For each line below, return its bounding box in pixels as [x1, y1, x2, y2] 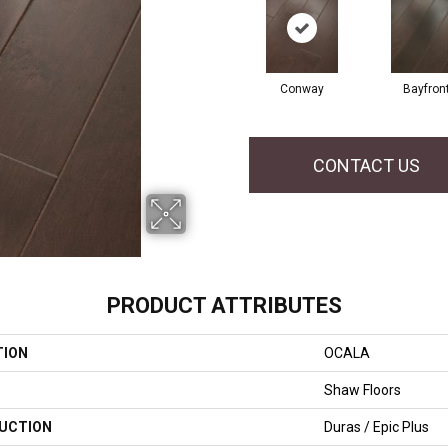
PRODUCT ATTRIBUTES [106, 293, 342, 319]
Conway [279, 82, 324, 97]
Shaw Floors [324, 382, 401, 399]
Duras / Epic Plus [324, 419, 429, 436]
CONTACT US [313, 154, 421, 176]
